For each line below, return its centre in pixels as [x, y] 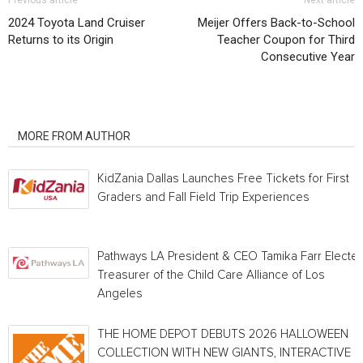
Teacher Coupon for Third [286, 40]
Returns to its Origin [61, 40]
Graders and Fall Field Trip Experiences [203, 197]
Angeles [120, 294]
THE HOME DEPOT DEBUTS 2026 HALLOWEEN [223, 334]
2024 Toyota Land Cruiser [77, 23]
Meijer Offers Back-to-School [276, 23]
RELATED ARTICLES [68, 113]
